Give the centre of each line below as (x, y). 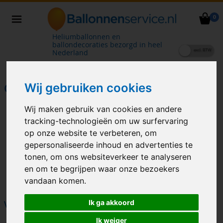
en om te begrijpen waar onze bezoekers (102, 168)
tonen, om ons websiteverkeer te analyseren (108, 157)
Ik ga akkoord (111, 202)
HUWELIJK (138, 205)
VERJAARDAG (31, 205)
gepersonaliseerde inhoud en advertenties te (109, 145)
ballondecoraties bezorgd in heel (107, 44)
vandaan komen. (56, 180)
